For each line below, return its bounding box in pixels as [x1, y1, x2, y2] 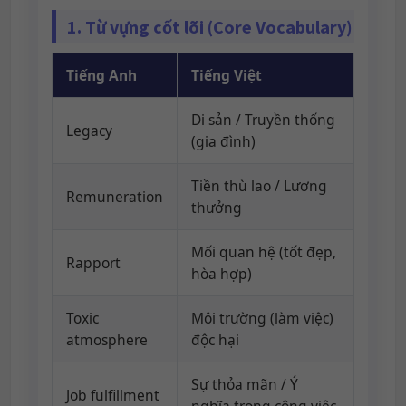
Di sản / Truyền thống [191, 110, 335, 130]
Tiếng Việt [191, 65, 262, 85]
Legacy [66, 121, 112, 140]
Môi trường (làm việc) [191, 308, 333, 328]
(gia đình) [191, 131, 256, 151]
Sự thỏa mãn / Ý [191, 374, 298, 394]
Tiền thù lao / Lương [191, 176, 327, 196]
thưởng [191, 198, 242, 217]
